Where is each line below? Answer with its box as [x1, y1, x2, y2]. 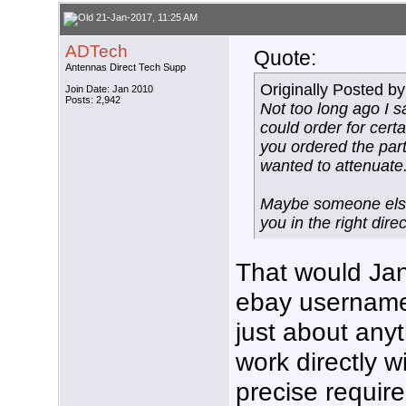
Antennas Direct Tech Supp [65, 62, 186, 73]
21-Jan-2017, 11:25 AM [93, 12, 198, 24]
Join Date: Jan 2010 [65, 83, 153, 95]
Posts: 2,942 [65, 94, 121, 106]
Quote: [254, 46, 316, 71]
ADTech [65, 42, 128, 62]
